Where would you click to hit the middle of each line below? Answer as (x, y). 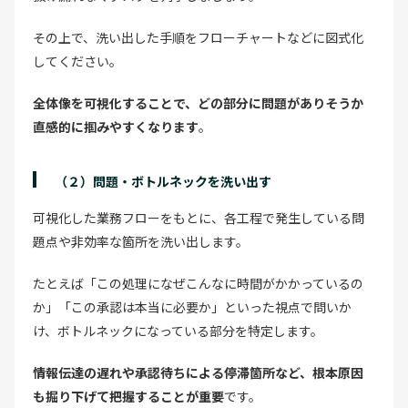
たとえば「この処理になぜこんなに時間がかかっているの (198, 283)
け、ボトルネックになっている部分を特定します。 (178, 330)
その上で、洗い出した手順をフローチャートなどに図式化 (198, 37)
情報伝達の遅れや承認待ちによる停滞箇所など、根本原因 (198, 372)
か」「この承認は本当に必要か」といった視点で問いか (192, 306)
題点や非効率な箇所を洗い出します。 (141, 241)
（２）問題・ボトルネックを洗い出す (163, 181)
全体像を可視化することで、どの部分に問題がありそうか (198, 102)
